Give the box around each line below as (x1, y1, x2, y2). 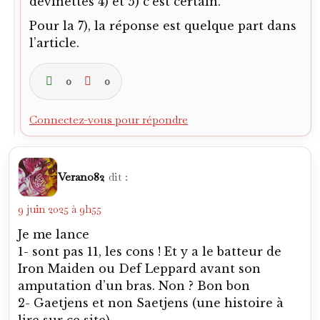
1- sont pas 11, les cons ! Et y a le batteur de (18, 244, 281, 259)
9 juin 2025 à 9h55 (18, 202, 101, 216)
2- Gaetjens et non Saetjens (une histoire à (18, 296, 284, 310)
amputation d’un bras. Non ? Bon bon (18, 279, 250, 293)
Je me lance (18, 227, 89, 241)
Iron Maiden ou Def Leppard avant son (18, 261, 261, 276)
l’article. (29, 36, 79, 50)
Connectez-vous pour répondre (29, 112, 188, 127)
